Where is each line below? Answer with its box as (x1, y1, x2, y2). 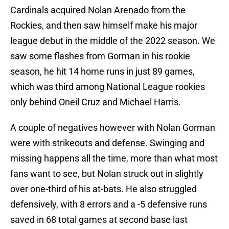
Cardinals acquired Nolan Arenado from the (10, 5, 186, 16)
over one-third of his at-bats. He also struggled (10, 184, 197, 195)
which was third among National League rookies (10, 81, 205, 93)
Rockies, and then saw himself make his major (10, 20, 197, 31)
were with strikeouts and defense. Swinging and (10, 138, 204, 149)
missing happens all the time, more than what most (10, 153, 218, 164)
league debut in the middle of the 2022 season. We (10, 35, 215, 47)
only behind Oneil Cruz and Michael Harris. (10, 97, 181, 108)
